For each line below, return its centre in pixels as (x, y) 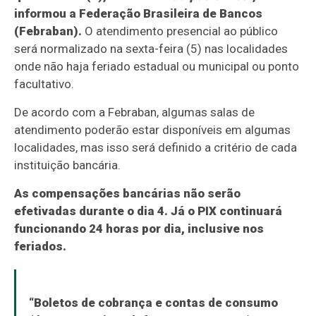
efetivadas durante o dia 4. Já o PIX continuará (148, 211)
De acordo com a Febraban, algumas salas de (135, 113)
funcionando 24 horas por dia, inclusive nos (139, 229)
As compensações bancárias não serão (128, 194)
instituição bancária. (68, 165)
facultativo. (44, 84)
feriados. (41, 247)
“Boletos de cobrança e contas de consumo (153, 303)
